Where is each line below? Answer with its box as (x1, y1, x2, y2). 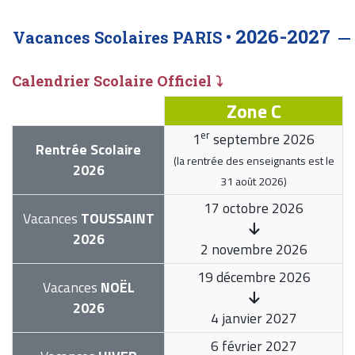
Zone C (226, 96, 281, 125)
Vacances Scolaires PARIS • (13, 26, 235, 48)
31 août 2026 (220, 172, 284, 189)
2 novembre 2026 (200, 238, 307, 260)
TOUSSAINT (77, 207, 155, 229)
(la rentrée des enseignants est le (173, 151, 334, 169)
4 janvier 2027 (210, 307, 297, 329)
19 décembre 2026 (197, 265, 311, 288)
